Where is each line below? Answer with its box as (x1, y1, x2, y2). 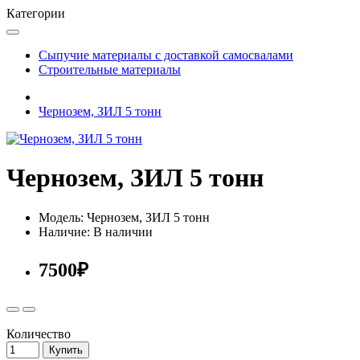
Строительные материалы (39, 62, 181, 76)
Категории (6, 6, 65, 20)
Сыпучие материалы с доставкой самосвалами (39, 47, 293, 62)
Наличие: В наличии (39, 224, 153, 239)
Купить (49, 343, 83, 356)
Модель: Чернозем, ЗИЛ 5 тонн (39, 210, 210, 224)
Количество (6, 326, 71, 341)
